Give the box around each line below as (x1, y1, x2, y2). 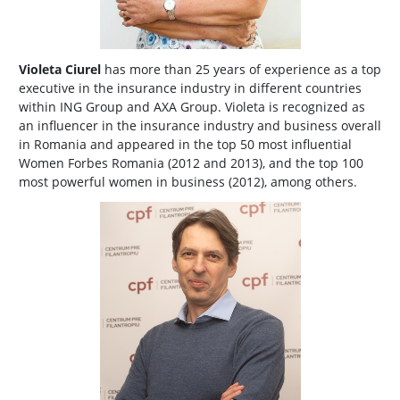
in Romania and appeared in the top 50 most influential (19, 135, 352, 153)
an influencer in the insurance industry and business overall (19, 116, 381, 134)
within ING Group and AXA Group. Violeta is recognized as (19, 97, 365, 115)
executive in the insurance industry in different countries (19, 79, 362, 96)
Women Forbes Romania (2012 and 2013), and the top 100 (19, 154, 363, 171)
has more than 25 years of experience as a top (101, 60, 381, 78)
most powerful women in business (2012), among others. (19, 172, 361, 190)
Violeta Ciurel (19, 60, 101, 78)
